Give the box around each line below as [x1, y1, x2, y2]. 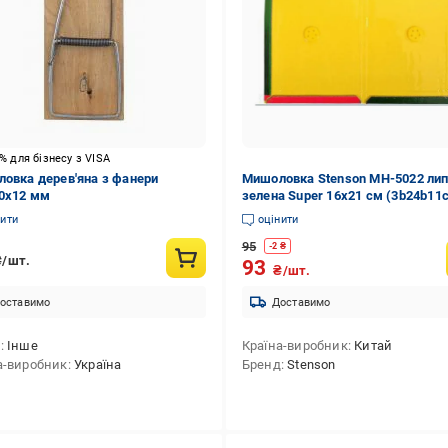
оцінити [257, 213, 299, 226]
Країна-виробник [241, 338, 348, 353]
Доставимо [271, 295, 331, 309]
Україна [74, 357, 122, 372]
